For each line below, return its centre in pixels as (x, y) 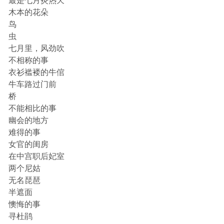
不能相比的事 (32, 109)
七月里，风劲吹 (36, 49)
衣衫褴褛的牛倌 (36, 73)
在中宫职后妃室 (36, 157)
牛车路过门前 (32, 85)
